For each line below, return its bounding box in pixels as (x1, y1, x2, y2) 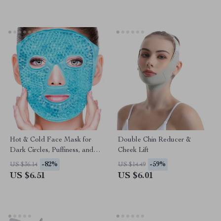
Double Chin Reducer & (118, 137, 191, 144)
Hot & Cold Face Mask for (10, 137, 91, 144)
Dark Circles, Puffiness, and (10, 147, 93, 154)
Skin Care (10, 157, 39, 164)
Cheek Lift (118, 147, 148, 154)
